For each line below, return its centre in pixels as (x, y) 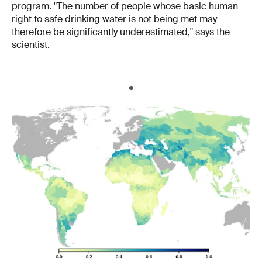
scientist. (33, 45)
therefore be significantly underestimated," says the (121, 32)
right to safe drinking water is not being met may (114, 19)
